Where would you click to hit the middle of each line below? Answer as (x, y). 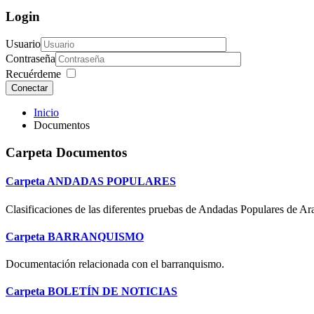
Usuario (23, 44)
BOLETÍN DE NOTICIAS (112, 292)
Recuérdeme (33, 74)
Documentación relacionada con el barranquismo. (115, 264)
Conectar (29, 88)
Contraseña (30, 59)
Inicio (46, 113)
